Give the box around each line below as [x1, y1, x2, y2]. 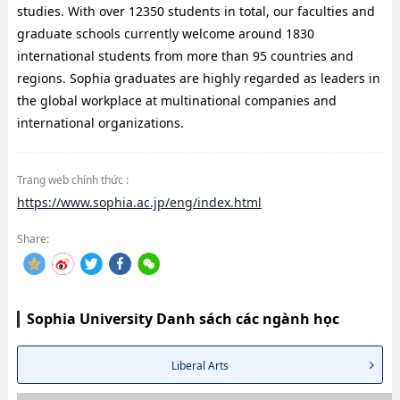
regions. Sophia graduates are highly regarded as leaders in [16, 70, 380, 87]
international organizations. [16, 114, 184, 131]
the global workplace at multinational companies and [16, 92, 337, 109]
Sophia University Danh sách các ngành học [26, 309, 339, 329]
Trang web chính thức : [16, 172, 129, 187]
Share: [16, 231, 49, 247]
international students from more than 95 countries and [16, 47, 354, 64]
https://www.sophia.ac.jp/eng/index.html [16, 194, 262, 212]
